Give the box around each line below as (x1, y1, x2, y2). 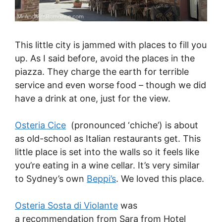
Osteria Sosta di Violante (15, 200, 118, 211)
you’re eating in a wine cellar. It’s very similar (15, 160, 200, 171)
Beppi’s (87, 173, 116, 184)
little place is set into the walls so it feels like (15, 147, 199, 158)
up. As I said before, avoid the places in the (15, 53, 195, 64)
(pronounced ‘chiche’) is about (66, 120, 198, 131)
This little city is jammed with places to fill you (15, 40, 207, 51)
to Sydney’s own (15, 173, 87, 184)
